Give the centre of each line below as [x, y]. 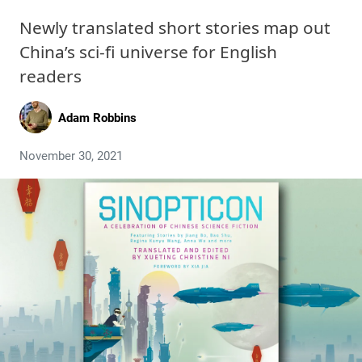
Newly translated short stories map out [175, 27]
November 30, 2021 [71, 156]
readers [51, 76]
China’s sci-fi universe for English [148, 52]
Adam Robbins [97, 118]
